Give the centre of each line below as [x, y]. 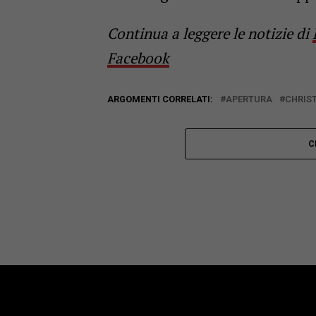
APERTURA [249, 99]
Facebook [138, 58]
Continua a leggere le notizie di [210, 34]
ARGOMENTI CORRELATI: [160, 99]
